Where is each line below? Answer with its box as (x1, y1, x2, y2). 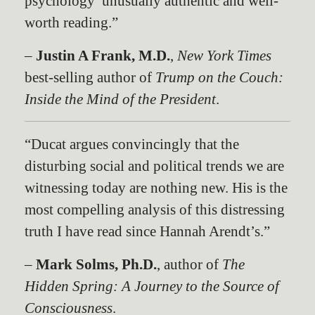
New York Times (177, 47, 271, 63)
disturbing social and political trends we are (25, 157, 284, 174)
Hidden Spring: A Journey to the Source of (25, 278, 279, 294)
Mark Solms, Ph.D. (36, 256, 157, 272)
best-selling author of (25, 69, 155, 85)
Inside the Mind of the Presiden (25, 91, 212, 107)
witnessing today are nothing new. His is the (25, 179, 288, 195)
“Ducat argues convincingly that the (25, 136, 239, 152)
